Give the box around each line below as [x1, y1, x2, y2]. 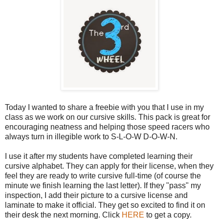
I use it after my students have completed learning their [5, 152, 193, 160]
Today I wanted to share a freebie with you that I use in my [5, 103, 204, 111]
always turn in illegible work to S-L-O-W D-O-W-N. [5, 132, 177, 141]
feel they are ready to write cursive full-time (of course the [5, 171, 201, 180]
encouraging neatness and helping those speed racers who [5, 122, 210, 131]
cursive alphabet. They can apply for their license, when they [5, 161, 214, 170]
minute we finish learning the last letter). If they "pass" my [5, 181, 201, 190]
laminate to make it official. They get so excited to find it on [5, 200, 205, 209]
